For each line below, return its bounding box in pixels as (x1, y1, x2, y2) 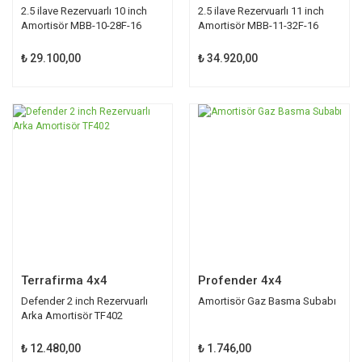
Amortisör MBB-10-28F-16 (21, 19, 141, 32)
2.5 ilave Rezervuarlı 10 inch (21, 4, 147, 17)
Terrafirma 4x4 (21, 272, 107, 288)
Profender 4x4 (198, 272, 282, 288)
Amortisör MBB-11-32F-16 (198, 19, 318, 32)
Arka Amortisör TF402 (21, 309, 123, 322)
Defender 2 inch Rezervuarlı (21, 294, 148, 307)
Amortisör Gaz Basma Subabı (198, 294, 336, 307)
